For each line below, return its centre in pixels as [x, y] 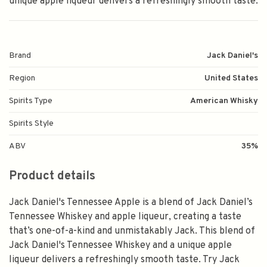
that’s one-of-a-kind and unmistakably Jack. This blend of [132, 232]
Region [22, 79]
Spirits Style [31, 124]
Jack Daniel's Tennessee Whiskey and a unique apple [120, 246]
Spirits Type [31, 101]
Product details [52, 177]
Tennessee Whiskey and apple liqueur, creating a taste [125, 217]
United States [231, 79]
